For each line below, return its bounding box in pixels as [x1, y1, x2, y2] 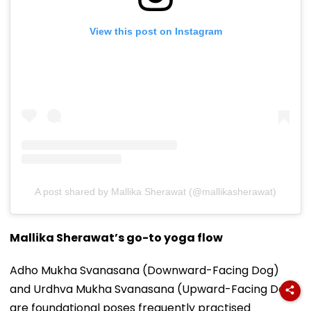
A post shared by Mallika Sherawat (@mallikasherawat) [35, 185, 276, 197]
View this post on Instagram [89, 25, 222, 37]
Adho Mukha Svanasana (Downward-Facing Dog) [10, 262, 279, 278]
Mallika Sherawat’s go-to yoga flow [10, 229, 223, 246]
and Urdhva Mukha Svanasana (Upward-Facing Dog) [10, 280, 298, 297]
